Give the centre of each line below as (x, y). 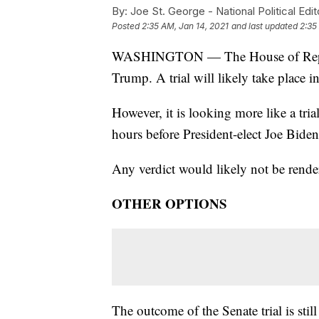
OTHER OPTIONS (169, 203)
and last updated (265, 26)
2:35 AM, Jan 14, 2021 (185, 26)
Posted (127, 26)
